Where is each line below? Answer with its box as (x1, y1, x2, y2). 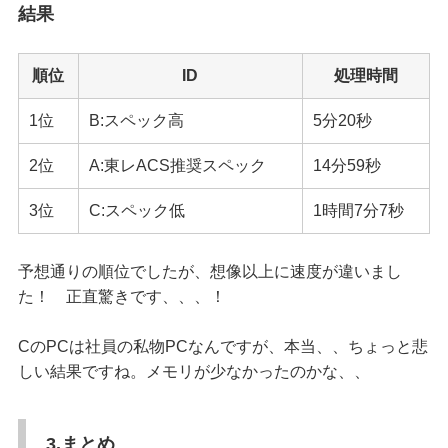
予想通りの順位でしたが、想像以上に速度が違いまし (17, 262, 402, 280)
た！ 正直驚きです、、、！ (17, 287, 226, 305)
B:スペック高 (88, 111, 184, 129)
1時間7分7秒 (312, 201, 404, 219)
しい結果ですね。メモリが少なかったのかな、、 (17, 362, 370, 380)
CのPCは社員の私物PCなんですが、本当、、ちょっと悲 (17, 337, 428, 355)
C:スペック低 (88, 201, 185, 219)
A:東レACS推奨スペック (88, 156, 266, 174)
